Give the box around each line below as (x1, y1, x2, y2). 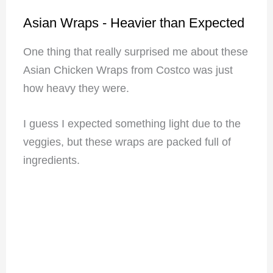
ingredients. (23, 154, 83, 167)
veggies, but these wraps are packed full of (23, 136, 231, 149)
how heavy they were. (23, 82, 132, 94)
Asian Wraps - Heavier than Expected (23, 15, 244, 30)
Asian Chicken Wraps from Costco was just (23, 63, 233, 76)
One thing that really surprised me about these (23, 45, 248, 58)
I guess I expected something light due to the (23, 118, 241, 130)
